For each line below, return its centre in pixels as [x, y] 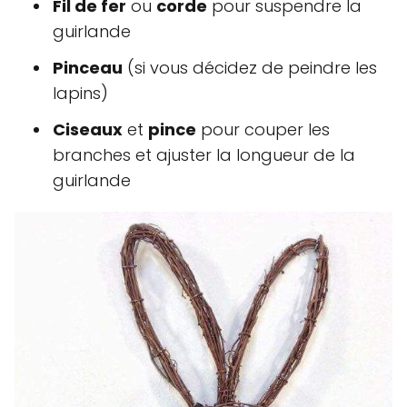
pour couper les [263, 129]
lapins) [80, 93]
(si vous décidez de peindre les [250, 67]
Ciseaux [88, 129]
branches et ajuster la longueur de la [204, 154]
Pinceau [88, 67]
